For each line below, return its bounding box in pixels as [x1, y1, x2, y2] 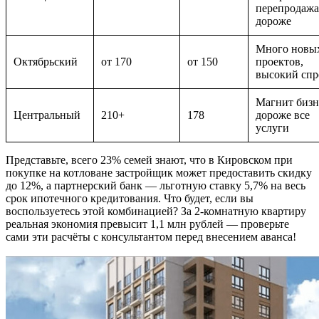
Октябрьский [14, 55, 78, 68]
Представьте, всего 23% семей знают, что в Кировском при [6, 153, 293, 166]
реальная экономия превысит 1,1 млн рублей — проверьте [6, 217, 289, 230]
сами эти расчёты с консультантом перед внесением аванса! [6, 230, 296, 243]
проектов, [256, 55, 303, 68]
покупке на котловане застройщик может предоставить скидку [6, 166, 312, 179]
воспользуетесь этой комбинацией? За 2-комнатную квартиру [6, 204, 306, 217]
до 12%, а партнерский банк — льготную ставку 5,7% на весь [6, 179, 305, 192]
